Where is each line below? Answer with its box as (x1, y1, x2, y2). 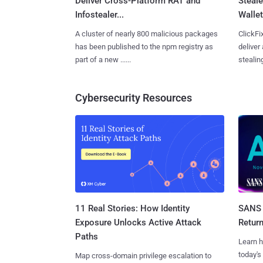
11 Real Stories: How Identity (75, 203, 190, 214)
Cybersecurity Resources (75, 91, 192, 104)
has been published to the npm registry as (75, 42, 213, 51)
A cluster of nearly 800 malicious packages (75, 29, 218, 38)
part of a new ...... (75, 55, 131, 64)
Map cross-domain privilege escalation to (75, 251, 211, 261)
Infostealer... (75, 9, 124, 20)
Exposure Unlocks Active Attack (75, 217, 201, 228)
